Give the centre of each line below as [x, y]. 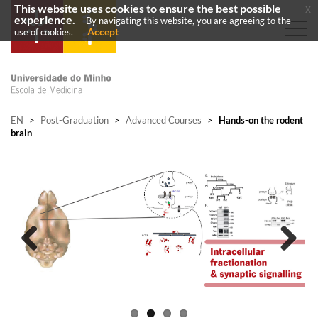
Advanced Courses [164, 120]
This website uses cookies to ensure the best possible [148, 9]
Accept [103, 32]
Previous [40, 268]
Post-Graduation [75, 120]
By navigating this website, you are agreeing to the [188, 21]
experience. [45, 20]
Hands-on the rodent [260, 120]
